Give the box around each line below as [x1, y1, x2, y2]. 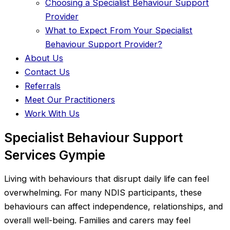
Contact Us [25, 66, 70, 77]
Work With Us [25, 108, 80, 119]
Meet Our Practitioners [25, 94, 115, 105]
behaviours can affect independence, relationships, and [4, 201, 223, 212]
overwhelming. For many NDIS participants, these [4, 187, 202, 198]
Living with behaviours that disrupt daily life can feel [4, 174, 209, 184]
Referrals [25, 80, 61, 91]
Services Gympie [4, 147, 105, 163]
